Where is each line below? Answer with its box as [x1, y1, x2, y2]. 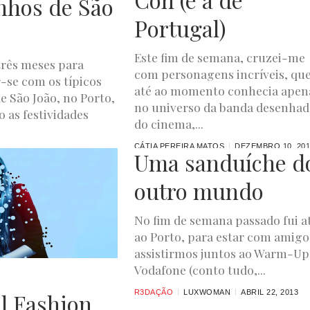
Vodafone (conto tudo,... [134, 262, 266, 277]
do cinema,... [134, 115, 203, 131]
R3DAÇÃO [134, 288, 174, 296]
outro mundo [134, 176, 264, 206]
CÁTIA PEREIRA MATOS [134, 141, 225, 150]
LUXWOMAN [183, 288, 231, 296]
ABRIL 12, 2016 [9, 149, 67, 158]
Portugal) [134, 12, 226, 43]
